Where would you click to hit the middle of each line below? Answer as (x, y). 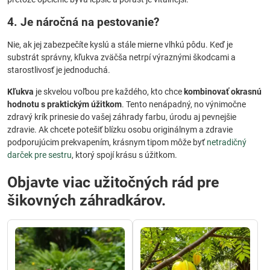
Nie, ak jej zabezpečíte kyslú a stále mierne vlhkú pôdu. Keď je (120, 45)
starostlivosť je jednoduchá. (59, 70)
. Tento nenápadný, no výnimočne (184, 104)
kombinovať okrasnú (223, 92)
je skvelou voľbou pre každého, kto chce (109, 92)
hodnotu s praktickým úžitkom (64, 104)
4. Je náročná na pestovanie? (83, 22)
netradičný (227, 142)
